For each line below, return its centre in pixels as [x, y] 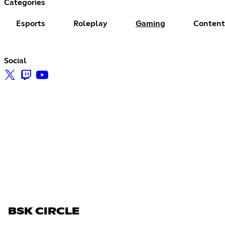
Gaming [150, 23]
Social [15, 61]
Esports [31, 23]
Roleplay [90, 23]
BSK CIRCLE [44, 211]
